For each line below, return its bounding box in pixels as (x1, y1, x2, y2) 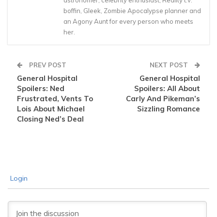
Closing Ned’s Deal (17, 114, 84, 124)
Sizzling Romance (137, 104, 200, 114)
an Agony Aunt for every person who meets (63, 17, 193, 26)
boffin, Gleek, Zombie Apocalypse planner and (63, 7, 201, 15)
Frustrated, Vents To (17, 94, 93, 104)
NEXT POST (150, 61, 190, 69)
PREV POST (27, 61, 66, 69)
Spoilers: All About (134, 84, 200, 93)
